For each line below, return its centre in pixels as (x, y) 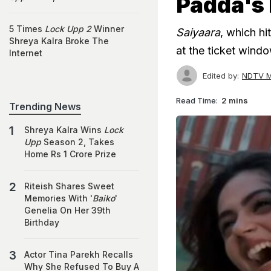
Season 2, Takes (78, 142)
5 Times (27, 29)
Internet (26, 53)
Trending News (45, 106)
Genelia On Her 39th (67, 210)
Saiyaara (198, 32)
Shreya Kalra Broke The (59, 41)
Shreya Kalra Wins (64, 130)
